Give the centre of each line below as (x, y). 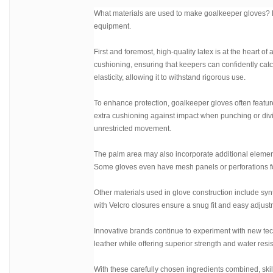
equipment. (112, 26)
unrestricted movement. (133, 129)
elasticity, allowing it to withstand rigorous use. (170, 77)
